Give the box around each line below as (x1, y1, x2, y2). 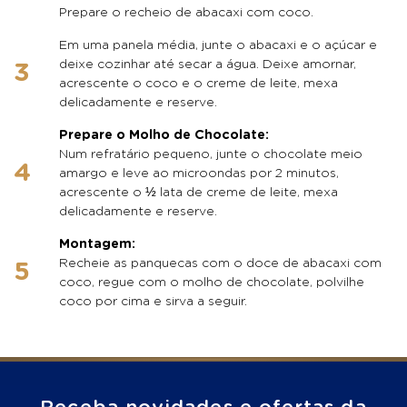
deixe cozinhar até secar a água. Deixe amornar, (59, 57, 356, 71)
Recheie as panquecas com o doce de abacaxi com (59, 256, 382, 270)
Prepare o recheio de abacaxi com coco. (59, 5, 313, 19)
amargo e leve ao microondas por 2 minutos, (59, 166, 339, 180)
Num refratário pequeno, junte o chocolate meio (59, 147, 362, 161)
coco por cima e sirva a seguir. (59, 294, 247, 308)
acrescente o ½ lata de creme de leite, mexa (59, 185, 338, 199)
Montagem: (59, 237, 135, 251)
